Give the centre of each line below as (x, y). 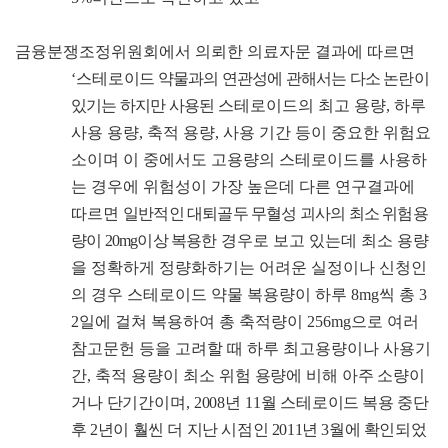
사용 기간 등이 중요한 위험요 (327, 133)
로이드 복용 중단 (370, 403)
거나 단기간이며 (128, 403)
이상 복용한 (177, 241)
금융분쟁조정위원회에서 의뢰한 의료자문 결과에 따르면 (215, 52)
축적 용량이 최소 (157, 376)
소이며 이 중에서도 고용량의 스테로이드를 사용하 (249, 160)
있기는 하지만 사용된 (143, 106)
